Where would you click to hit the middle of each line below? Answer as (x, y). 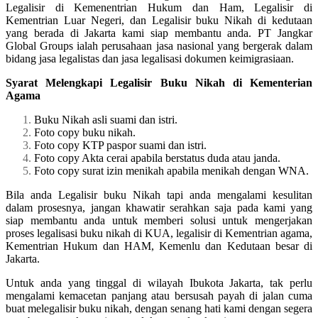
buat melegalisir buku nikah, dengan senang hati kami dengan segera (159, 308)
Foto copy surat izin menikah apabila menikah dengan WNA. (171, 170)
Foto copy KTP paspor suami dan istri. (120, 145)
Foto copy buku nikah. (85, 132)
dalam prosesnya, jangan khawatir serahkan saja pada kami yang (159, 207)
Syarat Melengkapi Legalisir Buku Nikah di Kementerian (159, 82)
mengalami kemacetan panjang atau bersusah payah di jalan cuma (159, 295)
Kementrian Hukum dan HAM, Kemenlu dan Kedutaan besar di (159, 246)
